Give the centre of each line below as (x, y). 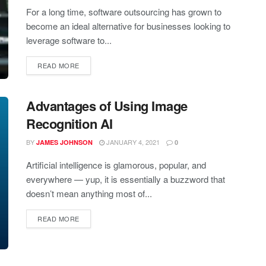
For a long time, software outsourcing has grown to (124, 12)
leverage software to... (69, 40)
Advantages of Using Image (107, 105)
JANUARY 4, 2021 (132, 142)
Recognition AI (69, 123)
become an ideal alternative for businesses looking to (128, 26)
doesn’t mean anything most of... (89, 193)
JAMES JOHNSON (64, 142)
